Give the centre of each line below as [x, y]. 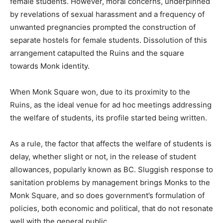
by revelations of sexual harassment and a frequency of [107, 14]
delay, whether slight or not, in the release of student [103, 156]
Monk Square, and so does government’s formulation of [107, 195]
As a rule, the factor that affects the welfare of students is [111, 143]
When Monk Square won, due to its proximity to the [100, 92]
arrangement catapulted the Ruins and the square [97, 53]
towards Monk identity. [50, 66]
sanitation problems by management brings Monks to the [110, 182]
